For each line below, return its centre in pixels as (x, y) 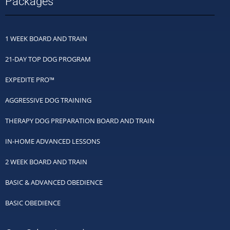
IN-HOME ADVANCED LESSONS (53, 141)
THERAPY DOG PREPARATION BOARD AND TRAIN (80, 121)
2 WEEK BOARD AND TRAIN (46, 162)
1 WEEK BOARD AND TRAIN (46, 39)
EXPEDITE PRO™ (30, 80)
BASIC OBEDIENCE (33, 203)
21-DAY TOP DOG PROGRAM (48, 59)
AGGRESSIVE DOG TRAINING (48, 100)
